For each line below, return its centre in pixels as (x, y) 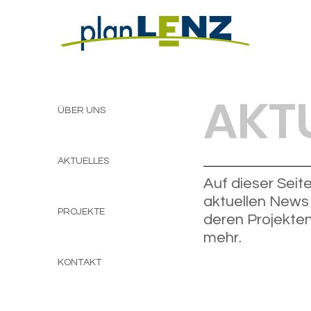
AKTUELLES (83, 161)
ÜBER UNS (81, 110)
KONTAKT (79, 262)
